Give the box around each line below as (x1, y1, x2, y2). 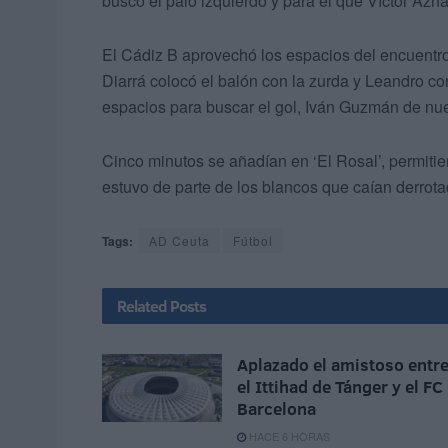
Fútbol (233, 232, 273, 250)
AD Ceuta (149, 232, 210, 250)
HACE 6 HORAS (246, 428, 330, 445)
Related (117, 295, 167, 318)
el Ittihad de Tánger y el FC (237, 375, 443, 399)
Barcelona (237, 397, 316, 421)
